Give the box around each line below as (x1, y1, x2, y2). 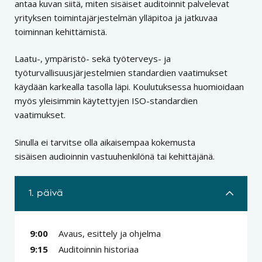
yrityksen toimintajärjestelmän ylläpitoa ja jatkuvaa (15, 11, 218, 23)
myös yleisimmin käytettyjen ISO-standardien (15, 95, 198, 107)
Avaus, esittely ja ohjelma (58, 227, 161, 240)
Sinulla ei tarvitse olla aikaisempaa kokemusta (15, 136, 195, 148)
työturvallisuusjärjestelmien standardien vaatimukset (15, 67, 227, 79)
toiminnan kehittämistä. (15, 25, 107, 37)
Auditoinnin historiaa (58, 243, 139, 256)
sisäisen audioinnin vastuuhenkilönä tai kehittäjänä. (15, 150, 215, 162)
